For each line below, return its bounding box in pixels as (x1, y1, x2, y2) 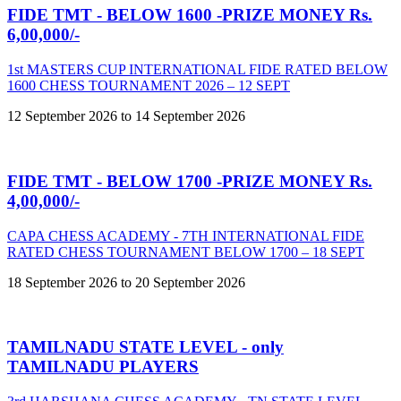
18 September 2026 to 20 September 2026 (7, 274, 245, 290)
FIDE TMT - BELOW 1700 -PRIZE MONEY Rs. (7, 171, 372, 191)
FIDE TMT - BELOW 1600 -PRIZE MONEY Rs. (7, 5, 372, 25)
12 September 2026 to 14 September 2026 (7, 108, 245, 124)
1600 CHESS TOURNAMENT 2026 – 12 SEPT (7, 78, 290, 94)
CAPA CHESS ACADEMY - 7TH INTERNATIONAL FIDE (7, 227, 364, 243)
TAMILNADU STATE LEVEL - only (7, 337, 284, 357)
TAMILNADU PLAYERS (7, 357, 199, 377)
